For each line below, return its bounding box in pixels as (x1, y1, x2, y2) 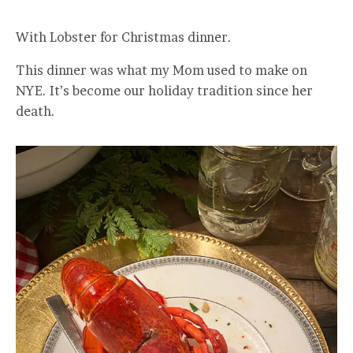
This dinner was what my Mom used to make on (16, 62, 307, 79)
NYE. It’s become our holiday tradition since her (16, 83, 313, 99)
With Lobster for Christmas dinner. (16, 29, 232, 46)
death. (16, 103, 55, 120)
